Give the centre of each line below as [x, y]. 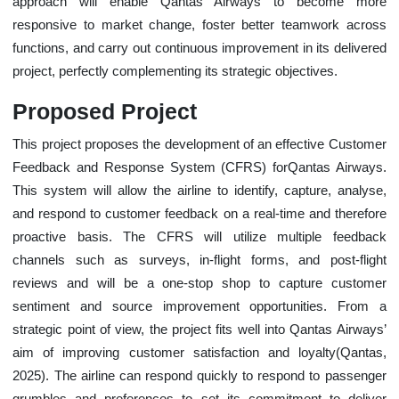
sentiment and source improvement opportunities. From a [199, 306]
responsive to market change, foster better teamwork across [199, 24]
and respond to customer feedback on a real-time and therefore [199, 213]
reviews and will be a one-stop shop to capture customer [199, 283]
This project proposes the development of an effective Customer [199, 144]
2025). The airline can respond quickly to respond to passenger [199, 375]
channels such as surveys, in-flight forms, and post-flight [199, 260]
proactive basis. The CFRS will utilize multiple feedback [199, 236]
